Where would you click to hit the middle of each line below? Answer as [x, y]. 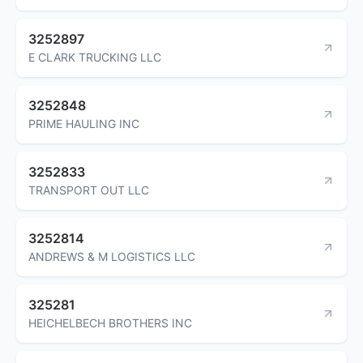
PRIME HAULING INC [84, 123]
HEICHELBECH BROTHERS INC [110, 322]
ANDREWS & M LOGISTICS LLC [112, 256]
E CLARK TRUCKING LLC [95, 57]
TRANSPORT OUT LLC [89, 190]
